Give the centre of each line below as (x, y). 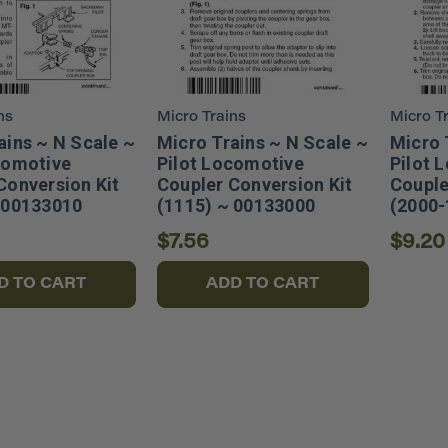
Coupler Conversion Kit (254, 184)
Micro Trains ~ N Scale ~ (262, 142)
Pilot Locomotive (230, 163)
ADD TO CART (263, 284)
